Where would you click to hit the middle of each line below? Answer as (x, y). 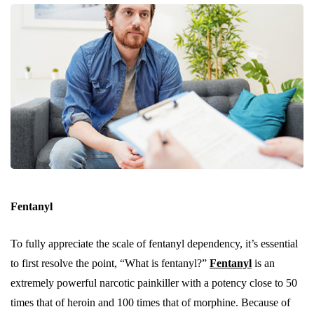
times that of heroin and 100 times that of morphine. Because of (150, 303)
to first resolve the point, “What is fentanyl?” (110, 264)
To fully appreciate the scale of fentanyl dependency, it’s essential (154, 244)
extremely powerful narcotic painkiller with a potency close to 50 (154, 283)
